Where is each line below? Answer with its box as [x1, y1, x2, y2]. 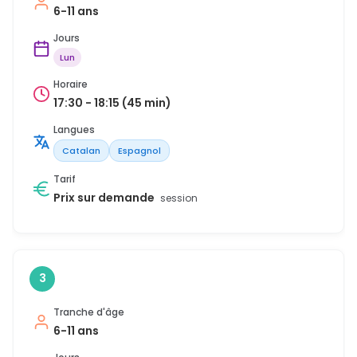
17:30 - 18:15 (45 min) [53, 94, 171, 111]
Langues [53, 122, 95, 136]
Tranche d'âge [53, 304, 124, 319]
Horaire [53, 76, 88, 91]
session [160, 190, 198, 205]
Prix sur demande [53, 189, 157, 206]
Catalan [62, 143, 100, 157]
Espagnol [118, 143, 161, 157]
